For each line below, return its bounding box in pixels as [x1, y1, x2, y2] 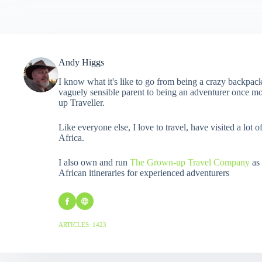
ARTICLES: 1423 [58, 220, 106, 228]
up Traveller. [58, 97, 105, 108]
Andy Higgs [58, 57, 104, 68]
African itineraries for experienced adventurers [58, 167, 229, 178]
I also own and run [58, 157, 130, 167]
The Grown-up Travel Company [130, 157, 250, 167]
